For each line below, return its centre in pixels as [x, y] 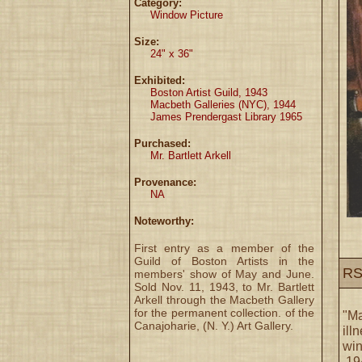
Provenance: [165, 182]
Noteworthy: [164, 221]
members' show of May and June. [224, 274]
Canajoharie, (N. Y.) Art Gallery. [214, 326]
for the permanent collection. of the [224, 313]
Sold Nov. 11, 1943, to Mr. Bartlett [224, 287]
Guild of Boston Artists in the [224, 261]
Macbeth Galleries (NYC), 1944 [223, 105]
